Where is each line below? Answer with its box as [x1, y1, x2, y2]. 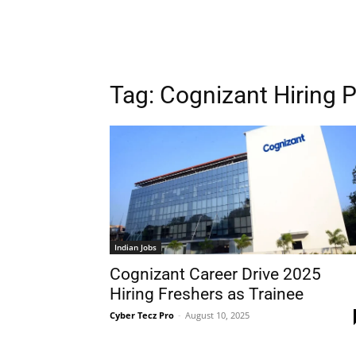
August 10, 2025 [185, 309, 250, 321]
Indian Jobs [114, 242, 157, 253]
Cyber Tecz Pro [110, 309, 174, 321]
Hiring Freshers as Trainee [110, 284, 304, 304]
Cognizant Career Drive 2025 [110, 265, 321, 284]
